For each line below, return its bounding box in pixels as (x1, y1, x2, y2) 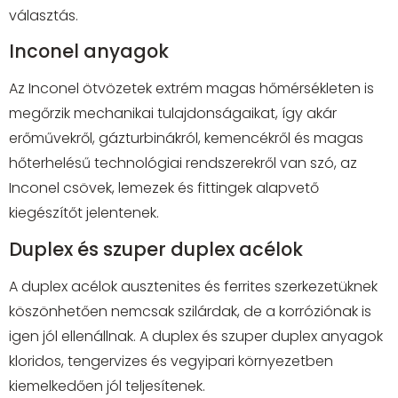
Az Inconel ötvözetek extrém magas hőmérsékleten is (9, 78, 374, 99)
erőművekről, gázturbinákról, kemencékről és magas (9, 128, 363, 149)
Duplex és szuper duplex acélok (9, 235, 303, 262)
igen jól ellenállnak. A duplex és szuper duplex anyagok (9, 325, 383, 346)
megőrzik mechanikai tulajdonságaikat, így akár (9, 103, 337, 124)
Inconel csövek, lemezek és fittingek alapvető (9, 178, 319, 199)
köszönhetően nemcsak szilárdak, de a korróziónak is (9, 300, 371, 322)
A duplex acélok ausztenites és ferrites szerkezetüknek (9, 275, 378, 297)
